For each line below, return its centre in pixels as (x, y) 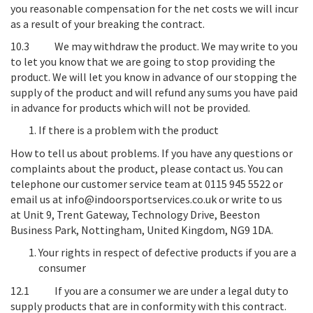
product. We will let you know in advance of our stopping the (154, 77)
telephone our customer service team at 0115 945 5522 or (147, 184)
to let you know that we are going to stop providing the (143, 61)
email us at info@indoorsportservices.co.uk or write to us (146, 199)
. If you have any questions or (225, 153)
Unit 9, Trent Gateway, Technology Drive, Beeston (141, 214)
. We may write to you (247, 46)
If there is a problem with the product (129, 130)
